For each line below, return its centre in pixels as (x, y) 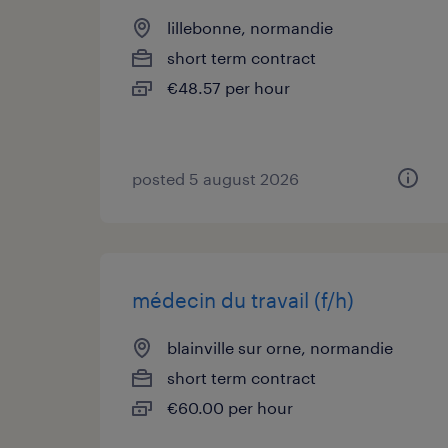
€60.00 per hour (230, 407)
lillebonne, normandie (250, 27)
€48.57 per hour (228, 87)
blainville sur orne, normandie (280, 347)
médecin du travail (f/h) (243, 300)
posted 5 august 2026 (215, 178)
